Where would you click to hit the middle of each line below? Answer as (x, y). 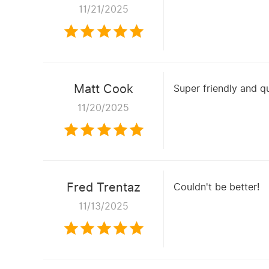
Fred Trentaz (103, 187)
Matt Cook (103, 89)
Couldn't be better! (216, 187)
